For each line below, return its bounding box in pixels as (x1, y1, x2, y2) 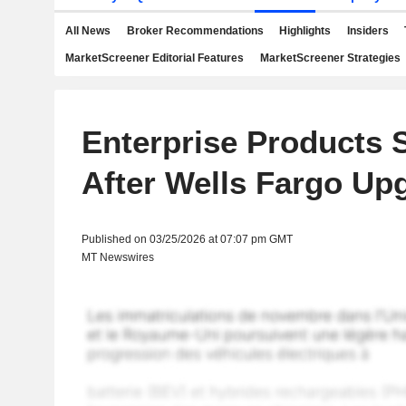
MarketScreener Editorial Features (65, 52, 244, 64)
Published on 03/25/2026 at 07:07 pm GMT (81, 233, 293, 246)
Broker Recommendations (126, 24, 264, 37)
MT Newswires (81, 251, 154, 264)
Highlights (279, 24, 331, 37)
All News (65, 24, 111, 37)
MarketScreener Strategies (259, 52, 401, 64)
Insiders (346, 24, 389, 37)
